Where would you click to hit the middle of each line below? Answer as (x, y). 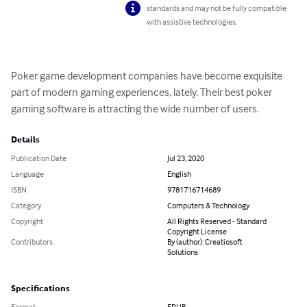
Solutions (183, 252)
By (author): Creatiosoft (205, 242)
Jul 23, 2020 (186, 158)
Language (27, 174)
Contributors (32, 242)
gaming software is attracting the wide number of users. (135, 109)
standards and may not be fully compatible (217, 8)
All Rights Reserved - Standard (217, 221)
